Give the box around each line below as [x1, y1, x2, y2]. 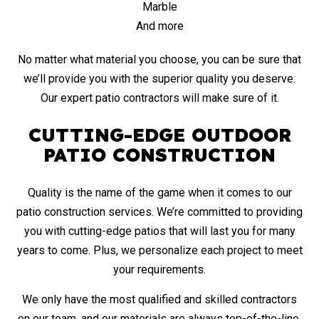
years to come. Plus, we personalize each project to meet [16, 244, 303, 258]
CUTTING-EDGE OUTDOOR [28, 123, 291, 147]
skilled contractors [204, 293, 297, 307]
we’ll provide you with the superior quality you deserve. [23, 72, 296, 86]
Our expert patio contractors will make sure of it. [40, 91, 279, 105]
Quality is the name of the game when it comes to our [27, 186, 292, 200]
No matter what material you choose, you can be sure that [18, 53, 301, 67]
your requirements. [113, 263, 206, 277]
